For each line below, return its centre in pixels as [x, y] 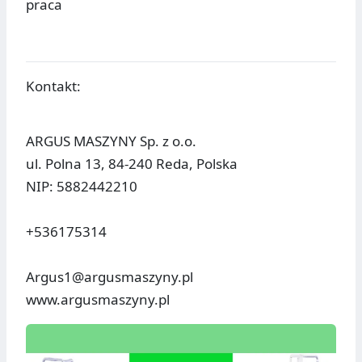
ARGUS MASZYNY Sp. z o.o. [111, 141]
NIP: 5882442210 [82, 187]
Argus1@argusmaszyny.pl [109, 277]
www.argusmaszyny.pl [98, 300]
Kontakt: [53, 86]
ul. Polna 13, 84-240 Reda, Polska [132, 164]
